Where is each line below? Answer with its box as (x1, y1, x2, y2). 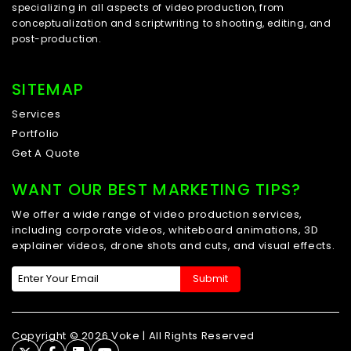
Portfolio (12, 126, 60, 142)
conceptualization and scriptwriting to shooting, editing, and (12, 16, 331, 31)
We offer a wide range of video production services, (12, 207, 303, 223)
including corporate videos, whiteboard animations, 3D (12, 223, 319, 238)
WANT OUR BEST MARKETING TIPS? (12, 179, 302, 201)
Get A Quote (12, 146, 81, 161)
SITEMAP (12, 78, 85, 101)
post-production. (12, 32, 102, 46)
